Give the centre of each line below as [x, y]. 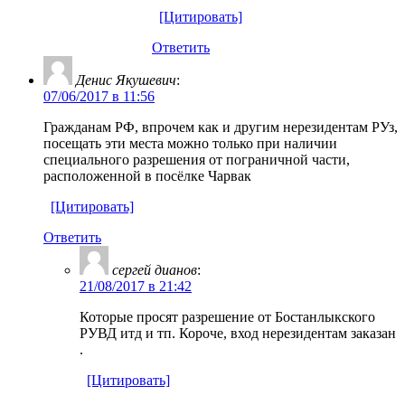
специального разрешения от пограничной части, [197, 159]
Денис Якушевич [126, 80]
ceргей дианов [155, 269]
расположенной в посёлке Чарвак [147, 175]
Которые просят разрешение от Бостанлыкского [227, 316]
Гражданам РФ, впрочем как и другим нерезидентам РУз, [221, 127]
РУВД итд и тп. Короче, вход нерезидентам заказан [238, 333]
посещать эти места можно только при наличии [190, 143]
